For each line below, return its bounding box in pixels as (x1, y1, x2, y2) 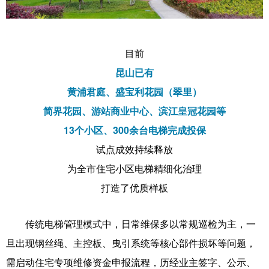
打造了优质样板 (101, 180, 168, 195)
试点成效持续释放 (96, 142, 173, 156)
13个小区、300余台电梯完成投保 (63, 122, 206, 137)
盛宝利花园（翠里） (115, 84, 202, 98)
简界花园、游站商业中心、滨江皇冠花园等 (43, 103, 226, 118)
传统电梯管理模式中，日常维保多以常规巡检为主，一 (25, 216, 256, 231)
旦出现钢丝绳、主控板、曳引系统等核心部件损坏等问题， (6, 235, 256, 250)
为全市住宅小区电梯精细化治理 (67, 161, 202, 175)
